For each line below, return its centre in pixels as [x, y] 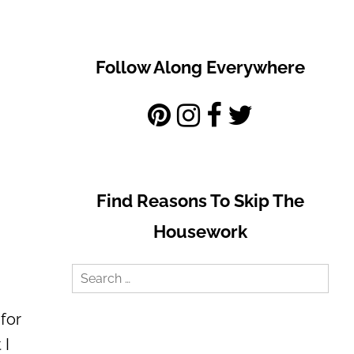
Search [97, 275]
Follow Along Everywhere [200, 67]
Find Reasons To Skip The [200, 201]
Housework [200, 232]
